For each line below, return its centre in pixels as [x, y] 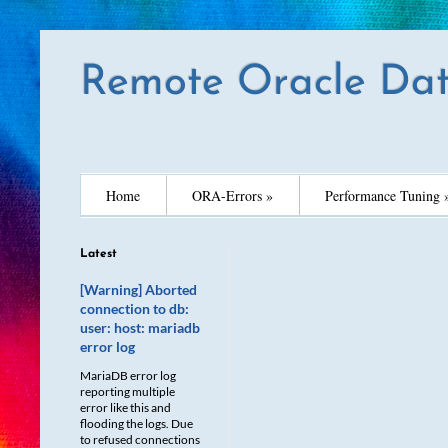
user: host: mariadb [140, 327]
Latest [98, 254]
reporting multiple [127, 391]
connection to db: [134, 308]
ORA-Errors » [232, 195]
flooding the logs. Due [136, 423]
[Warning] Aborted [138, 289]
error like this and [125, 407]
